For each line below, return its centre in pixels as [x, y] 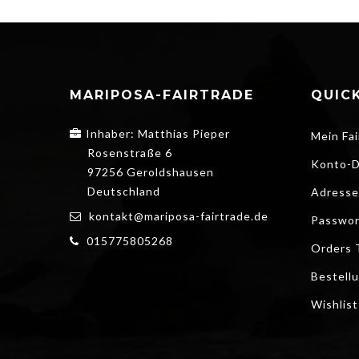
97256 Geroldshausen [151, 171]
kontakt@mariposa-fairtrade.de [179, 216]
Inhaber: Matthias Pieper [158, 133]
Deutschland [124, 191]
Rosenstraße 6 [130, 152]
